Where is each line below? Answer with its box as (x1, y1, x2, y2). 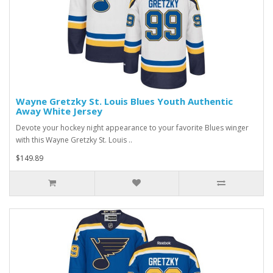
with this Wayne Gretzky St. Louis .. (16, 135, 132, 145)
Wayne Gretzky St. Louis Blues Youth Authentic (16, 95, 233, 107)
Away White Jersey (16, 105, 102, 117)
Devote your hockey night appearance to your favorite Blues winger (16, 122, 249, 133)
